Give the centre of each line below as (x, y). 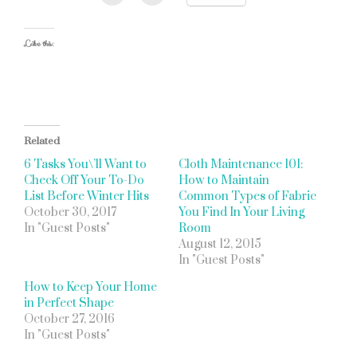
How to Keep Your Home (90, 287)
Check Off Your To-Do (84, 180)
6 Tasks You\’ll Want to (85, 165)
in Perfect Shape (69, 303)
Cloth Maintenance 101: (241, 165)
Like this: (39, 44)
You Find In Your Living (241, 212)
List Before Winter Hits (86, 196)
